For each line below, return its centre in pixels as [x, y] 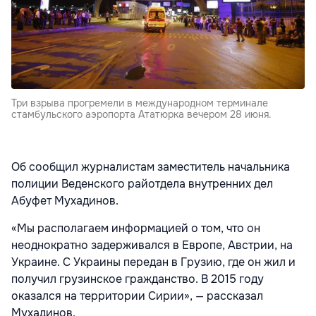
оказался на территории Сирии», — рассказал [137, 296]
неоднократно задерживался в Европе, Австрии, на [152, 245]
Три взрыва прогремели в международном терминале [140, 103]
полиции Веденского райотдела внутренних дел [142, 184]
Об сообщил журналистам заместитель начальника [151, 167]
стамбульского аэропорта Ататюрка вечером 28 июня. [141, 115]
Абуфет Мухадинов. [68, 201]
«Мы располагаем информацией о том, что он [136, 229]
